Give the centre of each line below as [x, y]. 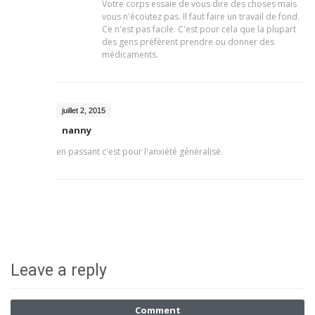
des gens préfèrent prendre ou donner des [188, 42]
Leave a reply [59, 270]
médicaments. [130, 54]
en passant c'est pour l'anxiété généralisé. [140, 152]
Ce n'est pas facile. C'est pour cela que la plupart [199, 29]
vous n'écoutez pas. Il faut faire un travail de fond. [201, 17]
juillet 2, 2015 [84, 110]
